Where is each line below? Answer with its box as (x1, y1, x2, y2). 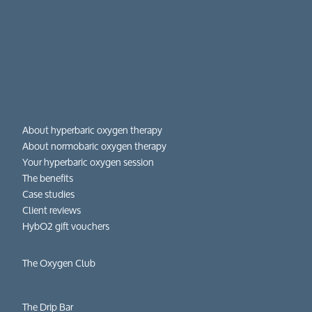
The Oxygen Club (22, 252, 96, 273)
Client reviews (22, 199, 81, 220)
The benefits (22, 167, 74, 188)
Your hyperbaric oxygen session (22, 151, 155, 172)
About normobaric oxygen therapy (22, 135, 167, 156)
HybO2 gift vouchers (22, 215, 110, 236)
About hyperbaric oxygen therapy (22, 119, 163, 140)
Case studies (22, 183, 75, 204)
